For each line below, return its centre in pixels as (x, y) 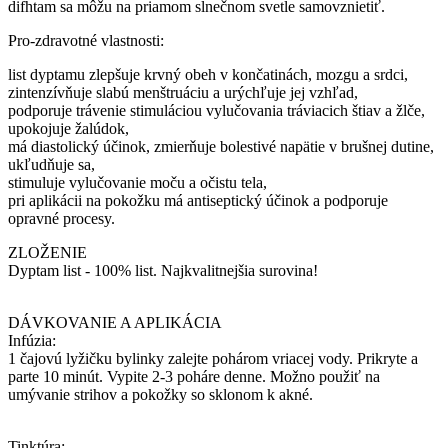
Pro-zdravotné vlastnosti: (86, 40)
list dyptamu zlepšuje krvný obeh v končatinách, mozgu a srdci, (208, 74)
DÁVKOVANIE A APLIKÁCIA (115, 322)
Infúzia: (32, 340)
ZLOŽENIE (47, 252)
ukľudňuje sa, (51, 164)
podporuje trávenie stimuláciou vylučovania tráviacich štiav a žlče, (216, 110)
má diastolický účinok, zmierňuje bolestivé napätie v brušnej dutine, (221, 146)
